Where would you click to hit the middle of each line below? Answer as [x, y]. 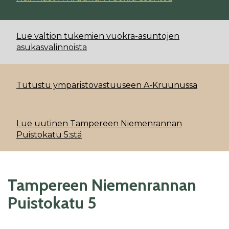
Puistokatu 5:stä [49, 134]
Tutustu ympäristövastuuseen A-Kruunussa [107, 85]
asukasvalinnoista [52, 47]
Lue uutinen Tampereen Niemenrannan [99, 123]
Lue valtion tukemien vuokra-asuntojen [98, 36]
